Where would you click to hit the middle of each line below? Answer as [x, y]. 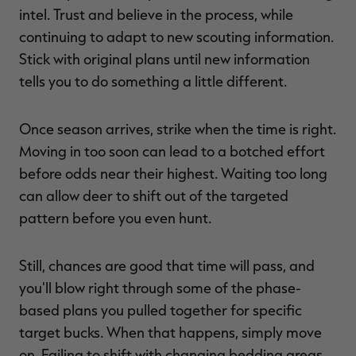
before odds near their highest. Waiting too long [173, 173]
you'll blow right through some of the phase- [160, 287]
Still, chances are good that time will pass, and [167, 265]
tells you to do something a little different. [153, 81]
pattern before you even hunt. [115, 217]
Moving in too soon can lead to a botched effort [172, 151]
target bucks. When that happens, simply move [170, 332]
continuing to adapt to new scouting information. [176, 36]
